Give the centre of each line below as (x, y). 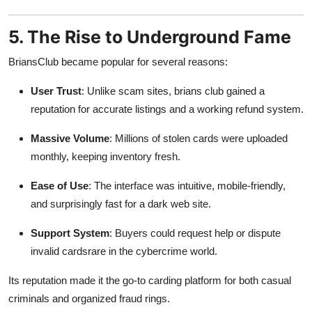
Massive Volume (70, 138)
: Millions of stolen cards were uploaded (198, 138)
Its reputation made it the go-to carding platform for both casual (150, 280)
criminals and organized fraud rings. (89, 298)
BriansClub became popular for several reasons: (118, 61)
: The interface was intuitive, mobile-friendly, (187, 185)
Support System (70, 233)
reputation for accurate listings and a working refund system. (167, 109)
